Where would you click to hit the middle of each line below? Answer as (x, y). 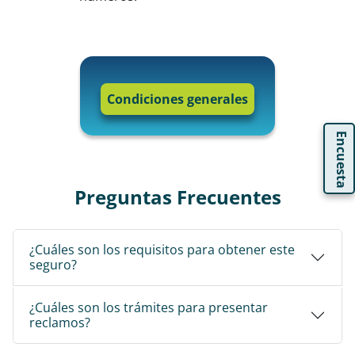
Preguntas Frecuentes (177, 197)
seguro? (53, 265)
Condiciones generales (177, 99)
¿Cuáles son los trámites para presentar (149, 307)
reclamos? (60, 323)
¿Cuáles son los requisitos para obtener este (162, 250)
